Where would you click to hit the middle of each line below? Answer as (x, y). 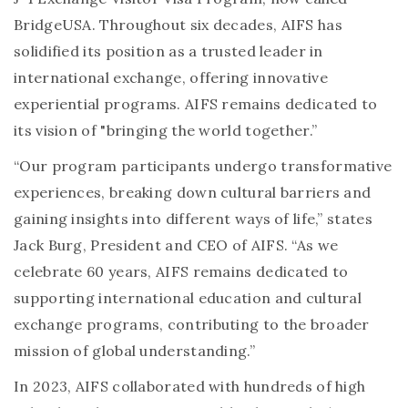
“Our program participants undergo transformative (203, 165)
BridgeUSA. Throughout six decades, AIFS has (178, 24)
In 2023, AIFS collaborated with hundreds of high (190, 386)
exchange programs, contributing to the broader (192, 324)
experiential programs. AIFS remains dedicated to (196, 103)
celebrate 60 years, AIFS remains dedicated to (181, 271)
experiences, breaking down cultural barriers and (193, 192)
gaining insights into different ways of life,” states (193, 218)
